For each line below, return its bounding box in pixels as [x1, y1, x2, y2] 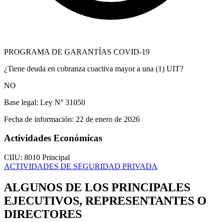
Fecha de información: [4, 114, 74, 123]
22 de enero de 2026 [74, 114, 140, 123]
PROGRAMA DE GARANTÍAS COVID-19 [4, 47, 150, 56]
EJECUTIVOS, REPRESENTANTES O [4, 194, 207, 208]
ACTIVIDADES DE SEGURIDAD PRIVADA [4, 162, 158, 171]
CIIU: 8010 [4, 153, 42, 162]
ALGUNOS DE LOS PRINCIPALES [4, 181, 190, 194]
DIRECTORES [4, 208, 82, 221]
